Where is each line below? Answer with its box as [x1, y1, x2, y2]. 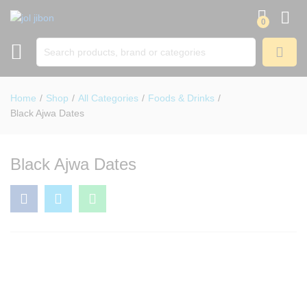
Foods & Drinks [148, 93, 214, 103]
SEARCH [262, 75, 302, 86]
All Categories [78, 93, 138, 103]
